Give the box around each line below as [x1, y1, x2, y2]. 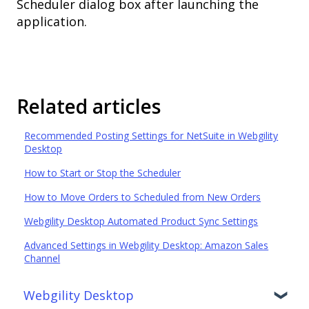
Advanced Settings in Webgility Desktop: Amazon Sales [24, 238, 269, 252]
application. [17, 13, 87, 30]
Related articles [17, 92, 161, 119]
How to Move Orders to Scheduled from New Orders [24, 190, 261, 203]
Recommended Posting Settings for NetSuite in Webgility [24, 128, 279, 142]
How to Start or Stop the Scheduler [24, 166, 181, 179]
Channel [24, 251, 61, 265]
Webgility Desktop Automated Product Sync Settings [24, 214, 259, 228]
